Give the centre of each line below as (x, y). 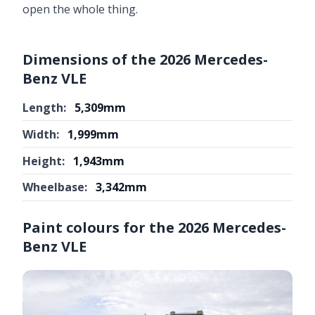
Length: (44, 107)
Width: (41, 134)
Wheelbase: (55, 187)
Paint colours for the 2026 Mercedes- (154, 227)
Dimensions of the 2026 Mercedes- (145, 59)
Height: (44, 161)
